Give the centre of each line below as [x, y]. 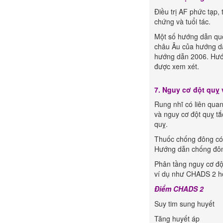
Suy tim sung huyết [184, 204]
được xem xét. [177, 66]
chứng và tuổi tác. [182, 21]
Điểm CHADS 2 [180, 189]
